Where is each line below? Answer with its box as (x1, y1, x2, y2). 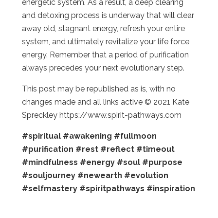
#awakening (62, 131, 112, 141)
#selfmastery (21, 183, 77, 193)
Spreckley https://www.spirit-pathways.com (21, 110, 182, 120)
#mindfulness (21, 157, 78, 167)
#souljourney (21, 170, 75, 180)
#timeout (136, 144, 175, 154)
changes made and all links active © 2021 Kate (21, 97, 189, 107)
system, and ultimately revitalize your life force (21, 36, 189, 46)
